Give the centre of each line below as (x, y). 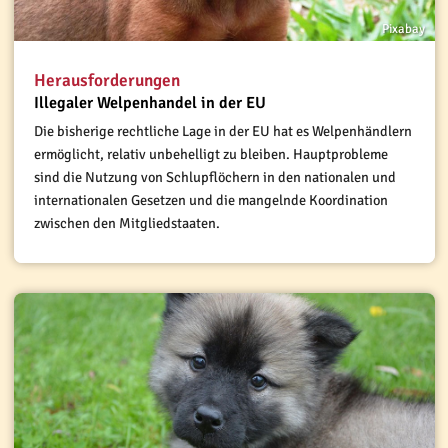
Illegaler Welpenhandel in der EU (149, 102)
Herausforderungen (106, 80)
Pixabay (403, 29)
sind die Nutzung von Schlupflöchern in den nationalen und (214, 177)
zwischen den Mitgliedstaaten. (128, 223)
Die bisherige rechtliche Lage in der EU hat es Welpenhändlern (222, 131)
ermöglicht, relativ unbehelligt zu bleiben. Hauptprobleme (210, 154)
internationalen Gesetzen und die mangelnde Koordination (210, 200)
